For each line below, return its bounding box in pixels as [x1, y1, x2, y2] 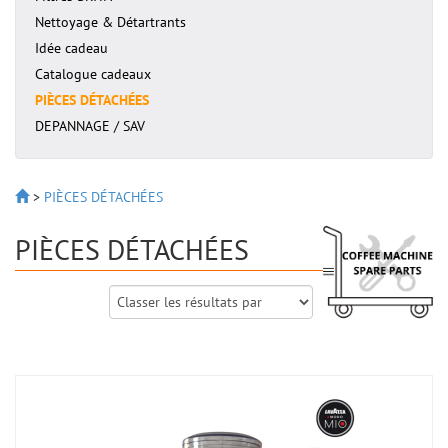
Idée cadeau [35, 39, 108, 57]
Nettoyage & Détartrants [35, 13, 186, 31]
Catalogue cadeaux [35, 65, 151, 83]
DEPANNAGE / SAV [35, 117, 145, 135]
